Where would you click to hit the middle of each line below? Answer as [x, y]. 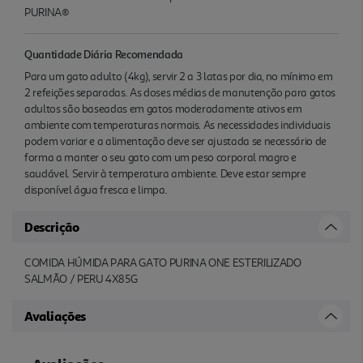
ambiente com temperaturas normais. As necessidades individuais [177, 125]
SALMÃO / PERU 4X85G [81, 279]
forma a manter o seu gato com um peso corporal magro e [161, 157]
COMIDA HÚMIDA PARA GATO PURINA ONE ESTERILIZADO [163, 263]
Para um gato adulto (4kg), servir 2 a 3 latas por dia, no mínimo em [179, 76]
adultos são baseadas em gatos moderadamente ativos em [163, 109]
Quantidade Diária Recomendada [104, 53]
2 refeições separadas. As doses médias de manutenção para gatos [180, 92]
